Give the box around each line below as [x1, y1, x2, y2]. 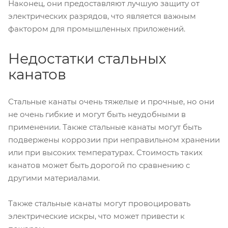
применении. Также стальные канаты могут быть [8, 122, 202, 132]
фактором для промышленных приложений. [8, 24, 185, 34]
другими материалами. [8, 173, 100, 183]
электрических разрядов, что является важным [8, 11, 196, 21]
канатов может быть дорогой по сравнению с [8, 160, 190, 170]
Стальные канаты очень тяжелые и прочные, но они [8, 97, 214, 107]
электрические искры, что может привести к [8, 211, 185, 221]
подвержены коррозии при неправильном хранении [8, 135, 220, 145]
